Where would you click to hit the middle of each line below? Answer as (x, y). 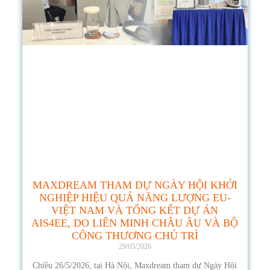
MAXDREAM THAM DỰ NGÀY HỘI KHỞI (135, 185)
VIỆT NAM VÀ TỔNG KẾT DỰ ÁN (135, 210)
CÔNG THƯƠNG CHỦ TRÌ (135, 235)
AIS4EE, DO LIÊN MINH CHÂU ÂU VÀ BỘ (135, 223)
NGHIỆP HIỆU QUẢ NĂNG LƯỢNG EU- (135, 197)
